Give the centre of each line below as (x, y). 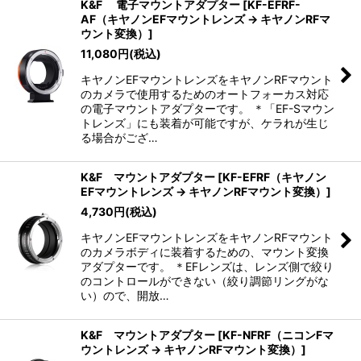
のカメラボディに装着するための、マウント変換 (205, 252)
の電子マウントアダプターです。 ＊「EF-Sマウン (207, 109)
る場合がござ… (119, 138)
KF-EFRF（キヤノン (274, 177)
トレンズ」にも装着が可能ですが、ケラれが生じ (205, 123)
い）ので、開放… (125, 296)
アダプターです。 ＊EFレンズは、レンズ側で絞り (207, 267)
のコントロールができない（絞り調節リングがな (205, 281)
